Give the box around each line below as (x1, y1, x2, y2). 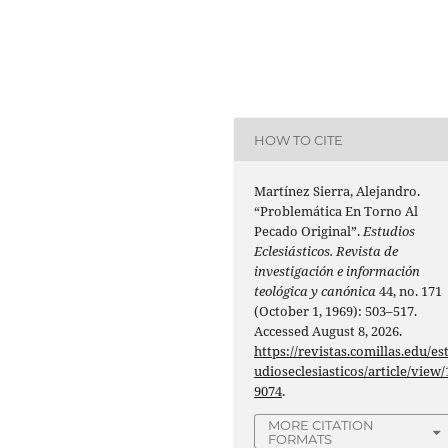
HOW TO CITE (254, 131, 344, 148)
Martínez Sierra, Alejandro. (254, 182, 421, 201)
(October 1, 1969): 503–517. (254, 302, 418, 321)
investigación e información (254, 262, 421, 281)
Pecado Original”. (254, 222, 364, 241)
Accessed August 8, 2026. (254, 322, 403, 341)
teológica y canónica (254, 282, 377, 301)
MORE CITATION (268, 417, 375, 434)
